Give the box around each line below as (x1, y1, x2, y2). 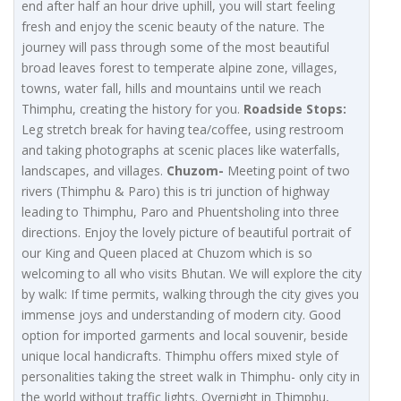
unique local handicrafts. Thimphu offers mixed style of (21, 347, 338, 365)
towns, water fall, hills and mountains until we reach (21, 80, 321, 98)
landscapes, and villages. (21, 162, 166, 180)
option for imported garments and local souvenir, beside (21, 327, 348, 345)
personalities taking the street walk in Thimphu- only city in (21, 368, 360, 386)
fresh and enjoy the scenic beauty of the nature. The (21, 18, 325, 36)
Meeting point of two (224, 162, 350, 180)
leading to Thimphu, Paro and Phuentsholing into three (21, 203, 339, 221)
